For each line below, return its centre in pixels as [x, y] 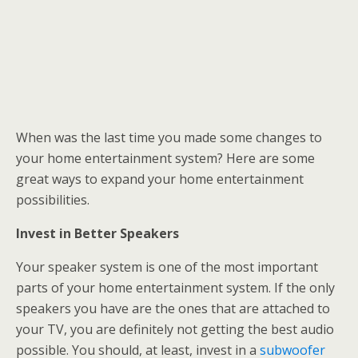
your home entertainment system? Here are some [165, 158]
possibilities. [53, 200]
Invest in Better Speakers [97, 233]
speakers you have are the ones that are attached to [173, 308]
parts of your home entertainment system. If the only [175, 288]
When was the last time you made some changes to [169, 137]
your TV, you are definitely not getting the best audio [175, 329]
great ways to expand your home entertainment [160, 179]
